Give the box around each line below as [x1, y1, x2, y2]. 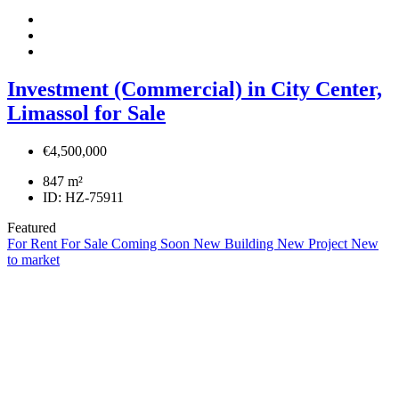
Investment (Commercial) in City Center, [7, 77, 382, 102]
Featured [7, 219, 56, 235]
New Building [193, 235, 277, 251]
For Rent [7, 235, 61, 251]
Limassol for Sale [7, 102, 166, 126]
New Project [277, 235, 351, 251]
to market [7, 251, 60, 267]
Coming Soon [111, 235, 193, 251]
